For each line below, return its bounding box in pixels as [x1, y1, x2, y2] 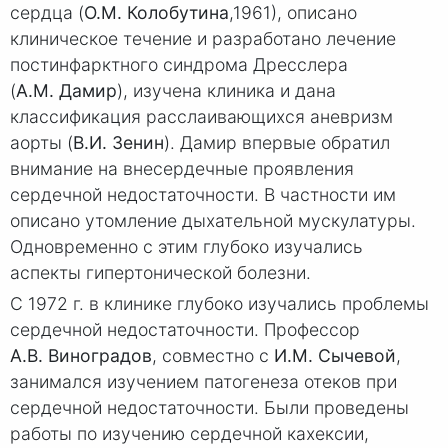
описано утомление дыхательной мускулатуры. [10, 210, 416, 231]
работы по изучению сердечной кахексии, [10, 422, 369, 444]
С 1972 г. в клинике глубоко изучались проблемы [10, 292, 429, 314]
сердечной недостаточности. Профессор [10, 318, 360, 340]
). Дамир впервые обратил [164, 132, 390, 153]
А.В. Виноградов [10, 344, 152, 366]
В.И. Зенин [73, 132, 164, 153]
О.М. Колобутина [84, 2, 229, 23]
